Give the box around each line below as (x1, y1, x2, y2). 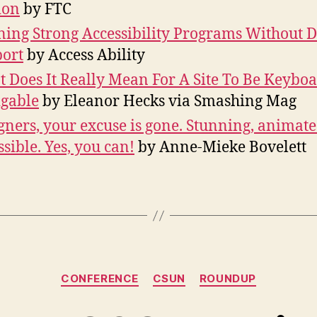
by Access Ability (23, 46, 145, 66)
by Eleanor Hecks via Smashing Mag (39, 92, 296, 112)
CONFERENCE (61, 272, 139, 286)
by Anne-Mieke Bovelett (134, 138, 306, 158)
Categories (158, 265, 221, 280)
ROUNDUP (199, 272, 256, 286)
